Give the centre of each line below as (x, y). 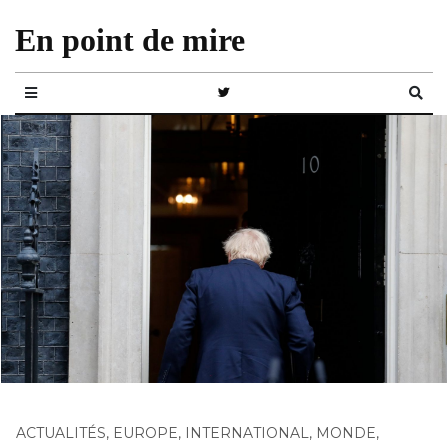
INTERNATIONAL (247, 432)
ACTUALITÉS (61, 432)
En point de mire (130, 40)
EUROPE (145, 432)
